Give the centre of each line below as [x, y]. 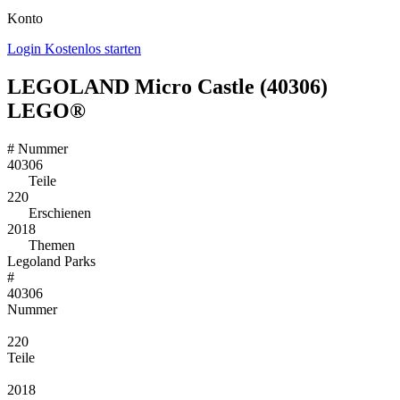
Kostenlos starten [93, 49]
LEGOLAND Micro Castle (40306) [167, 86]
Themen [50, 245]
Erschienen [58, 212]
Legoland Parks [51, 261]
